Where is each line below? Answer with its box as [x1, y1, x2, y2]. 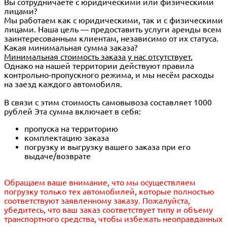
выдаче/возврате [24, 152, 91, 161]
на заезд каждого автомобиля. [4, 80, 122, 89]
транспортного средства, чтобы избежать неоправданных [4, 214, 222, 224]
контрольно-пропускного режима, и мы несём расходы [4, 70, 214, 80]
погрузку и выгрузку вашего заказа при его [24, 142, 191, 152]
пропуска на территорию [24, 124, 118, 134]
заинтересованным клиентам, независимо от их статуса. [4, 34, 218, 44]
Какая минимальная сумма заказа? [4, 43, 137, 53]
